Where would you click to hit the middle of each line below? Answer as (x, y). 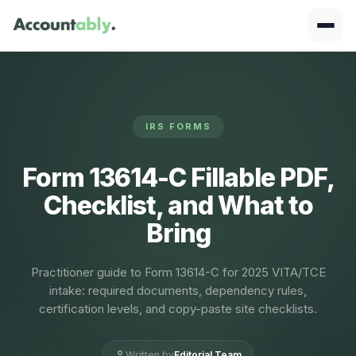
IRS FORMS (178, 126)
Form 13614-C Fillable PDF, (178, 178)
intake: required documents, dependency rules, (178, 290)
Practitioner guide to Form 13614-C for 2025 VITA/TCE (178, 272)
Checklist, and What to (178, 205)
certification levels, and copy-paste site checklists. (178, 309)
